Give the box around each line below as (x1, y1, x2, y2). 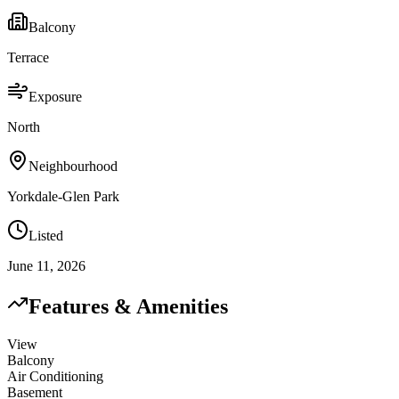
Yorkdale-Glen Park (7, 189, 119, 205)
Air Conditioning (7, 369, 103, 385)
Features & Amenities (28, 295, 228, 319)
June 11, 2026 (7, 258, 85, 274)
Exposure (28, 89, 82, 105)
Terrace (7, 50, 49, 66)
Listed (28, 228, 63, 244)
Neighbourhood (28, 159, 118, 175)
